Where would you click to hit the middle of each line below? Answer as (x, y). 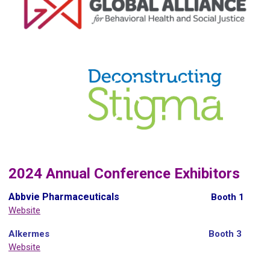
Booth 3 (225, 234)
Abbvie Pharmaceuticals (64, 196)
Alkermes (29, 234)
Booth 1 (228, 197)
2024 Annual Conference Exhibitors (124, 173)
